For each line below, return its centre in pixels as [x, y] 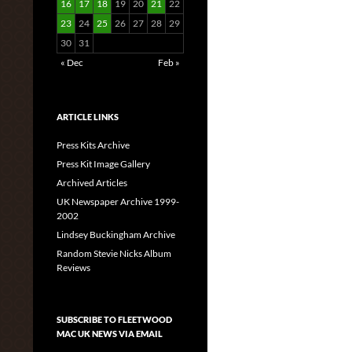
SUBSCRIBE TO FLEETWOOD [114, 319]
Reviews [73, 268]
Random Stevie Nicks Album [114, 253]
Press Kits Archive [93, 145]
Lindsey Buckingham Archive [116, 235]
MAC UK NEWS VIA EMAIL [110, 334]
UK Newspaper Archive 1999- [118, 202]
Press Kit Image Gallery [103, 164]
